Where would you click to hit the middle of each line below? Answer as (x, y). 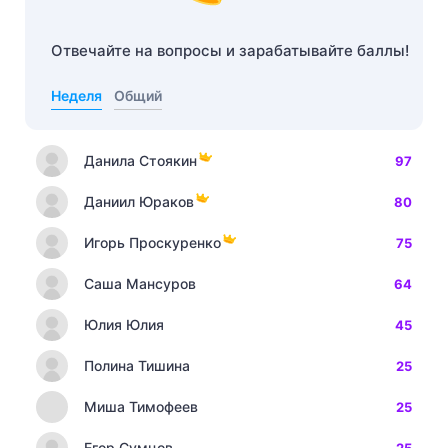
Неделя (76, 95)
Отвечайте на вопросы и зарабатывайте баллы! (230, 50)
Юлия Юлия (124, 324)
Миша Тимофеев (141, 406)
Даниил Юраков (139, 201)
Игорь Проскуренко (152, 242)
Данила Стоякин (140, 160)
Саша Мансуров (140, 283)
